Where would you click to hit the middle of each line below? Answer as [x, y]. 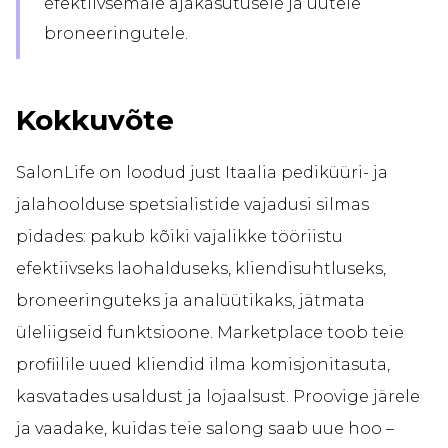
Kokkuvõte [95, 120]
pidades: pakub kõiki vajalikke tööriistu [179, 237]
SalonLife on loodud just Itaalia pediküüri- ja [202, 173]
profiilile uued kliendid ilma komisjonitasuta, [203, 365]
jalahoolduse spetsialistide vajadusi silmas [192, 205]
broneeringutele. [116, 34]
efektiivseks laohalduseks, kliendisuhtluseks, [201, 269]
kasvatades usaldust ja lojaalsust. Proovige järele [218, 397]
